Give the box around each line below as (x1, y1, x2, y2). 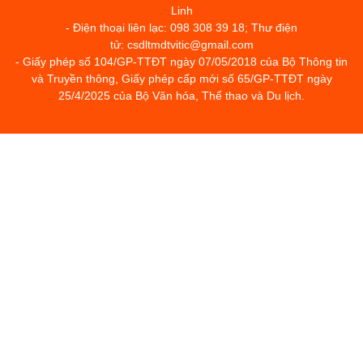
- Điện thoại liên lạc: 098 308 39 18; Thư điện (66, 21, 297, 34)
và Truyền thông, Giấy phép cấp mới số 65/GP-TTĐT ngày (31, 72, 332, 85)
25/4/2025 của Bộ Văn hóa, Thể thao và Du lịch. (58, 89, 305, 102)
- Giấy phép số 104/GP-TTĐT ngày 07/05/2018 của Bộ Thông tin (15, 55, 348, 68)
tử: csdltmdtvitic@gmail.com (109, 38, 254, 51)
